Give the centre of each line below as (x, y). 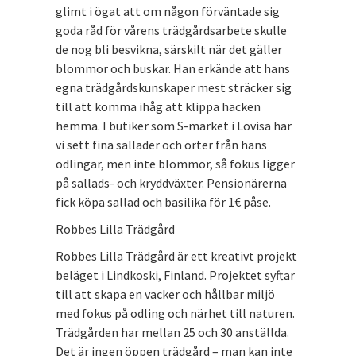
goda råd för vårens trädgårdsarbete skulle (171, 31)
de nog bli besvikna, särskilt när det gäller (169, 50)
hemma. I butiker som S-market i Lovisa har (174, 126)
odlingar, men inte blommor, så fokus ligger (175, 164)
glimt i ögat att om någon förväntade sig (168, 12)
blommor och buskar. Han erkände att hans (173, 69)
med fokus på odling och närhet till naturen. (175, 313)
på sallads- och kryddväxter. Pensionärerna (171, 183)
